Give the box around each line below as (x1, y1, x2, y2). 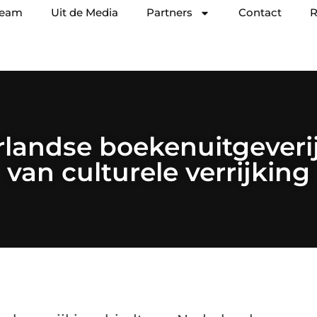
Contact (238, 6, 282, 19)
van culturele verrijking (7, 156, 310, 188)
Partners (146, 6, 192, 19)
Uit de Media (51, 6, 118, 19)
